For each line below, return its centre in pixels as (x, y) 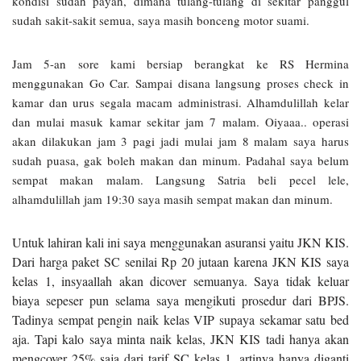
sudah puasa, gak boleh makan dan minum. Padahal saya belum (180, 161)
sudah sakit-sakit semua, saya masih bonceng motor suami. (161, 21)
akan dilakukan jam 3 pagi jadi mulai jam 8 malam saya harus (180, 141)
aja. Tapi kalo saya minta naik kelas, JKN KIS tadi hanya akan (180, 339)
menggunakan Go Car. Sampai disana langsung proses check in (180, 83)
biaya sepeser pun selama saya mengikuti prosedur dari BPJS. (180, 301)
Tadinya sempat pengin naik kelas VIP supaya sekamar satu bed (180, 320)
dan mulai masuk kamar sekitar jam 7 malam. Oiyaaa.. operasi (180, 122)
